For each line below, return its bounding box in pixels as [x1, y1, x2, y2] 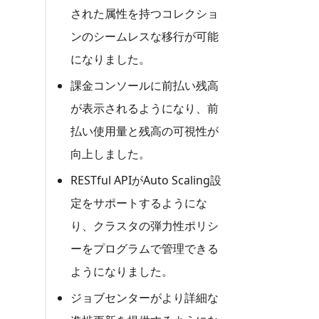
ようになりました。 [70, 263, 174, 279]
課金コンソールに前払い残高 [70, 77, 219, 93]
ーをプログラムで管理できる [70, 240, 219, 256]
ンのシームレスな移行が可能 [70, 28, 219, 45]
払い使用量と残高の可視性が [70, 122, 219, 139]
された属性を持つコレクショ [70, 6, 219, 22]
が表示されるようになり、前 [70, 100, 219, 116]
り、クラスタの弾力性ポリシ [70, 217, 219, 234]
